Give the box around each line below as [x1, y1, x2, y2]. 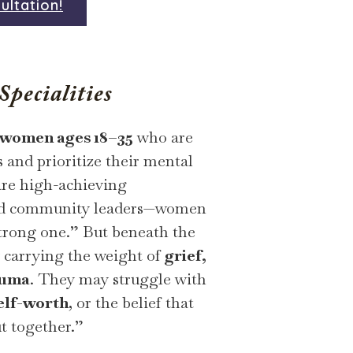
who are [133, 126, 193, 147]
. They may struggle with [30, 268, 206, 289]
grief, [165, 244, 206, 266]
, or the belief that [69, 292, 194, 313]
